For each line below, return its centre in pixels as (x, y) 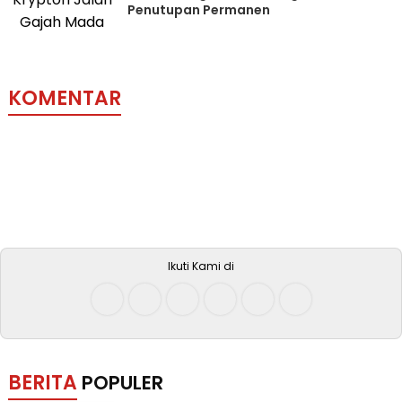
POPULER (122, 383)
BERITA (42, 383)
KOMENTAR (64, 98)
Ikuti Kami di (201, 266)
